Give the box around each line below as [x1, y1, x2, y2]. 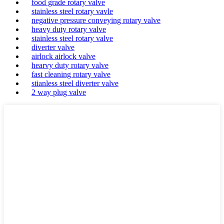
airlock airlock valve [31, 52, 95, 60]
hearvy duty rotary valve [31, 61, 108, 69]
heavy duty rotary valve [31, 25, 106, 33]
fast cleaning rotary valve [31, 70, 110, 78]
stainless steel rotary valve [31, 34, 113, 42]
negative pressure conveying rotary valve [31, 16, 160, 24]
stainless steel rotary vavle [31, 7, 113, 15]
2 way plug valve [31, 88, 86, 96]
